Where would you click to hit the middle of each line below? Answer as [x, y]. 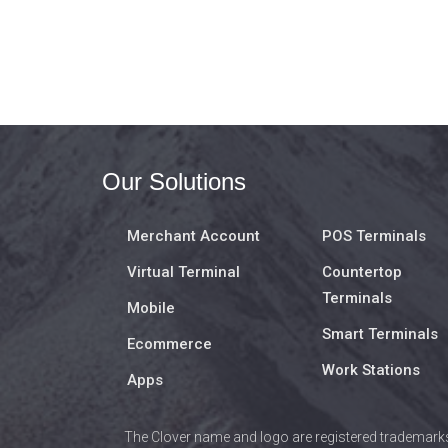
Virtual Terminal [183, 272]
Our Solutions [174, 182]
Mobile [151, 308]
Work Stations [371, 370]
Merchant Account [193, 236]
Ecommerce [169, 344]
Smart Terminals [380, 334]
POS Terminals [374, 236]
